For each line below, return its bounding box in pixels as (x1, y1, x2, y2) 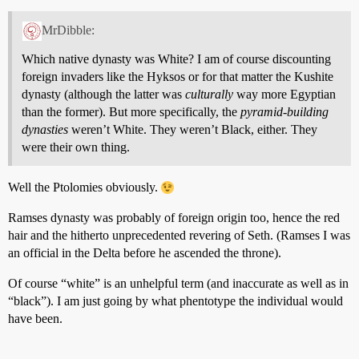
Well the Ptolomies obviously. (8, 179, 161, 194)
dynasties (22, 122, 68, 136)
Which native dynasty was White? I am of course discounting (22, 51, 331, 66)
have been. (8, 311, 63, 325)
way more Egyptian (233, 87, 336, 101)
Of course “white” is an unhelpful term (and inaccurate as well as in (8, 276, 349, 290)
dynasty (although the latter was (22, 87, 185, 101)
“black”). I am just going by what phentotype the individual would (8, 293, 343, 308)
